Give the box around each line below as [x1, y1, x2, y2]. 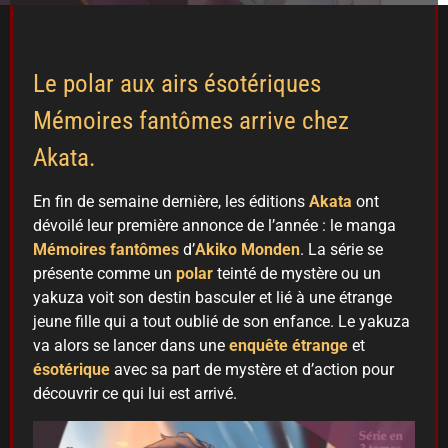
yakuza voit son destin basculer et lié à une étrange [33, 288, 392, 308]
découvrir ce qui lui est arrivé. [33, 384, 245, 404]
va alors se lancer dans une [33, 336, 229, 356]
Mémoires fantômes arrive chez [33, 106, 349, 135]
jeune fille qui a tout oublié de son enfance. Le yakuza [33, 312, 410, 332]
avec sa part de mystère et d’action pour [114, 360, 394, 380]
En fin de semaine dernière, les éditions [33, 192, 309, 212]
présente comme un [33, 264, 176, 284]
